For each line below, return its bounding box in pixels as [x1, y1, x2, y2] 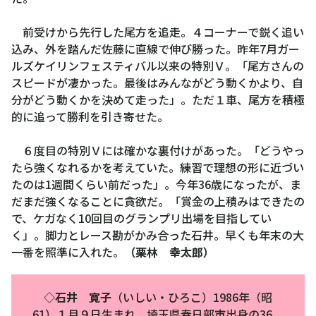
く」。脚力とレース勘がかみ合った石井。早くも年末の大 [11, 226, 304, 243]
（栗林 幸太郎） [124, 243, 214, 260]
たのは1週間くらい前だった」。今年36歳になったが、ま [11, 175, 301, 193]
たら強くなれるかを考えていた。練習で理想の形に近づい [11, 158, 304, 176]
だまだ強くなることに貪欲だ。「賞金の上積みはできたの [11, 192, 305, 209]
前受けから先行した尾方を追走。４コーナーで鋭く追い [11, 23, 304, 40]
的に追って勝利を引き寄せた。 [11, 107, 169, 125]
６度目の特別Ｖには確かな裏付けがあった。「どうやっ [11, 141, 305, 159]
